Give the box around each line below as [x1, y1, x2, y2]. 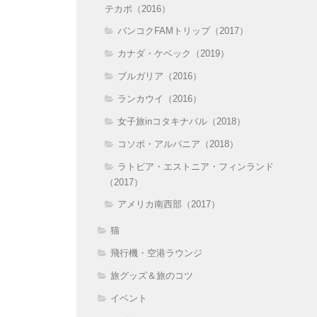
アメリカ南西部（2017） [117, 198, 220, 209]
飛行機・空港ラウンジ [110, 247, 202, 258]
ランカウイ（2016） [117, 93, 202, 104]
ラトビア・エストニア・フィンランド [117, 161, 274, 172]
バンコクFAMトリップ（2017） [117, 25, 248, 36]
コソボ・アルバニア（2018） [117, 138, 238, 149]
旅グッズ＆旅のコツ [110, 270, 193, 281]
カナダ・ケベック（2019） [117, 47, 229, 59]
